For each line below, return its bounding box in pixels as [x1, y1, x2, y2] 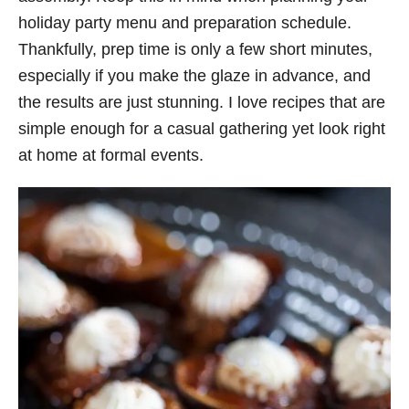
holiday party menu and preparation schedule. [18, 14, 351, 33]
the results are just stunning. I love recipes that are [18, 93, 385, 112]
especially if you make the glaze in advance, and [18, 67, 371, 86]
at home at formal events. [18, 146, 204, 165]
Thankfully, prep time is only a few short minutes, [18, 40, 372, 59]
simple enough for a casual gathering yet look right [18, 120, 385, 139]
